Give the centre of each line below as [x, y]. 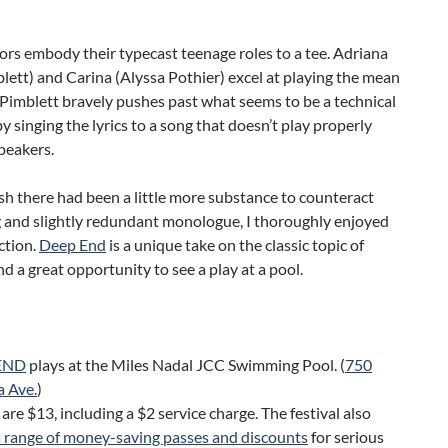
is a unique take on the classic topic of [235, 244]
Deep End [72, 244]
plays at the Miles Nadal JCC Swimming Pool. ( [185, 364]
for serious [346, 436]
